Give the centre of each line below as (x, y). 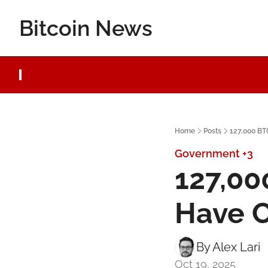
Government (207, 153)
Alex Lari (236, 247)
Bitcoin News (86, 28)
